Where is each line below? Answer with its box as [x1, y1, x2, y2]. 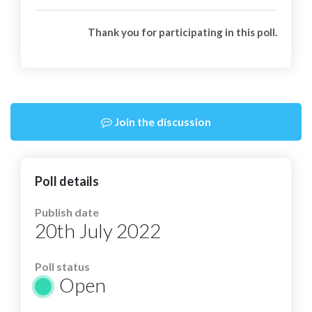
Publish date [35, 205, 99, 219]
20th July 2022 [35, 219, 161, 242]
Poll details [35, 173, 99, 189]
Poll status [35, 260, 90, 273]
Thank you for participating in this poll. [88, 26, 277, 38]
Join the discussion [112, 115, 211, 128]
